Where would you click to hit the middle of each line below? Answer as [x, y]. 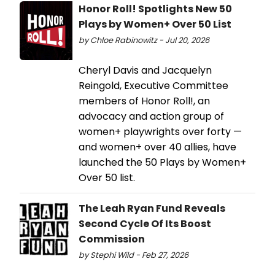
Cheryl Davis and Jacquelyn [145, 71]
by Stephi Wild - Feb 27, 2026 [134, 255]
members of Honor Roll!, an [144, 101]
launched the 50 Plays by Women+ [162, 163]
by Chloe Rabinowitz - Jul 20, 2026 [144, 41]
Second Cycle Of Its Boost [145, 224]
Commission [112, 239]
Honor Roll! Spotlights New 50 [155, 9]
